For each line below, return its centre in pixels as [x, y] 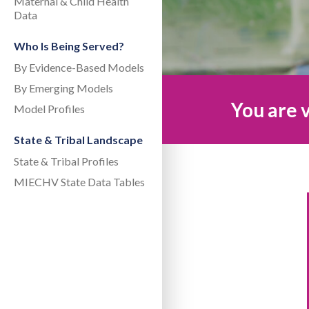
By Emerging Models [63, 88]
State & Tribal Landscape [78, 140]
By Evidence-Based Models [79, 67]
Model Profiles [49, 109]
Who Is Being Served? [69, 46]
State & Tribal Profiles [66, 161]
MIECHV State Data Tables [79, 182]
